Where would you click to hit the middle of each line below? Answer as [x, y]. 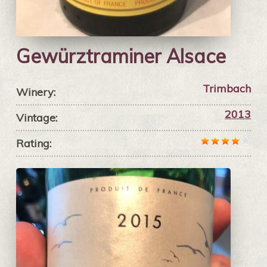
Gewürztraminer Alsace [121, 56]
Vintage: [36, 118]
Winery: [35, 92]
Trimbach [227, 89]
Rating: [33, 144]
